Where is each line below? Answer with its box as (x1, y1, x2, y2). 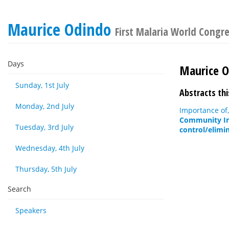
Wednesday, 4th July (15, 143, 84, 153)
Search (8, 184, 31, 194)
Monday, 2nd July (15, 101, 74, 111)
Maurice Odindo (8, 18, 115, 40)
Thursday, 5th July (15, 164, 77, 174)
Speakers (15, 205, 47, 215)
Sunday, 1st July (15, 80, 69, 90)
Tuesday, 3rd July (15, 122, 74, 132)
